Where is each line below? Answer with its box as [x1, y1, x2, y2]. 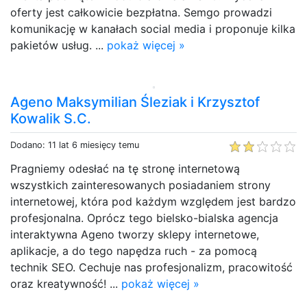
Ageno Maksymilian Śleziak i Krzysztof [10, 93, 260, 110]
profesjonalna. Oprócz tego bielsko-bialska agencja [10, 210, 278, 225]
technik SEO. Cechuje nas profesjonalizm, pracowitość [10, 260, 293, 274]
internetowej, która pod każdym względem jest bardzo [10, 194, 296, 208]
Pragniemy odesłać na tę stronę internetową [10, 161, 240, 175]
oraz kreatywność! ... [10, 276, 121, 291]
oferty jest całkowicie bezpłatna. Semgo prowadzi [10, 5, 272, 19]
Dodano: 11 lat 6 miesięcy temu [10, 139, 139, 150]
